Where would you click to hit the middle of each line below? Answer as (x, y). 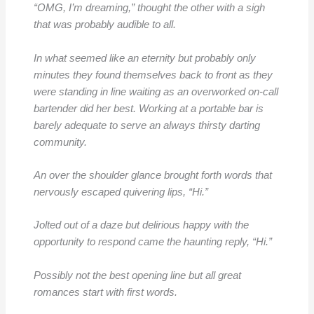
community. (63, 142)
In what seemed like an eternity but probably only (144, 58)
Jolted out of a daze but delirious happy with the (141, 225)
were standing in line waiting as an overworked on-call (156, 91)
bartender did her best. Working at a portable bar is (148, 108)
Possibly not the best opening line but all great (137, 275)
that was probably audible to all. (104, 25)
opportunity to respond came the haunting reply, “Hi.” (152, 242)
